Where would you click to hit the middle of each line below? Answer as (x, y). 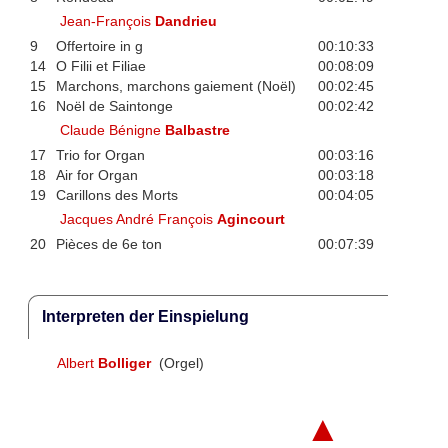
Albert (77, 363)
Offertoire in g (99, 45)
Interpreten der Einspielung (145, 317)
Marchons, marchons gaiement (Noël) (175, 85)
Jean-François (108, 21)
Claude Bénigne (113, 130)
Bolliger (124, 363)
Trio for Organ (100, 154)
